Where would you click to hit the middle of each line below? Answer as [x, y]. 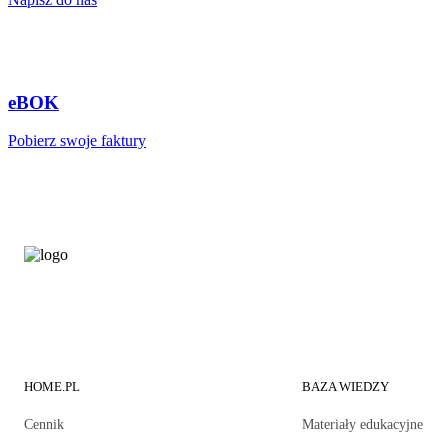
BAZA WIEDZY [346, 387]
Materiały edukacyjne [363, 425]
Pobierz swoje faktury [77, 141]
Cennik [44, 425]
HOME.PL [52, 387]
